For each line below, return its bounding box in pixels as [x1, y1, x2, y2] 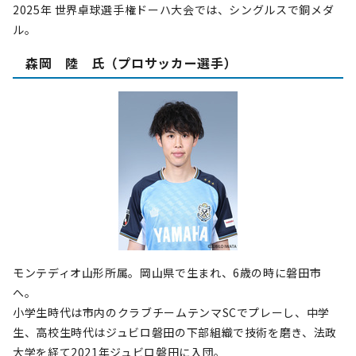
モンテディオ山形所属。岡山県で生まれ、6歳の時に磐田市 [13, 265, 322, 281]
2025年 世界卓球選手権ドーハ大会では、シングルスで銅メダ [13, 2, 335, 17]
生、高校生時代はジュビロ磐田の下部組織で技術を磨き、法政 [13, 324, 337, 340]
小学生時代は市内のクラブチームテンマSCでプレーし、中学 [13, 304, 330, 320]
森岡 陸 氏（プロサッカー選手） [25, 53, 238, 72]
